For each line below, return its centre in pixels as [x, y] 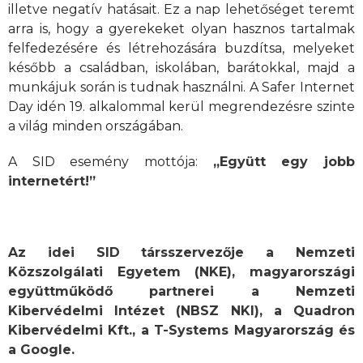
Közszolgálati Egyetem [94, 272]
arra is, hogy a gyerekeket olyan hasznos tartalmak [181, 29]
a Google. [41, 350]
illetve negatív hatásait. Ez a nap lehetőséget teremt [181, 9]
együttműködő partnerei [130, 291]
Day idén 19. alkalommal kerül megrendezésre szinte [181, 107]
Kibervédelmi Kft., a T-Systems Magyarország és [181, 330]
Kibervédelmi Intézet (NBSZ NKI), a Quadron [181, 311]
